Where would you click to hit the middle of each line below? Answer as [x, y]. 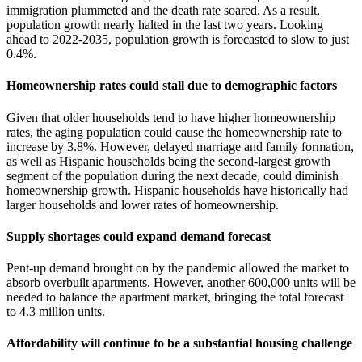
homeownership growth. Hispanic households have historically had [177, 190]
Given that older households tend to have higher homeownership [171, 117]
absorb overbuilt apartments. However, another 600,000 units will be [181, 283]
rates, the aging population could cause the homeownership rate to [174, 132]
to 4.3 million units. [56, 312]
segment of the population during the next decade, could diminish [173, 175]
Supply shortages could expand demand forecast [139, 236]
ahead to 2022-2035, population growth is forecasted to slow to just [178, 40]
